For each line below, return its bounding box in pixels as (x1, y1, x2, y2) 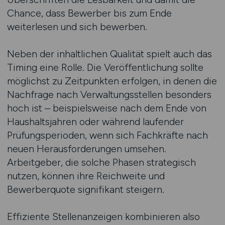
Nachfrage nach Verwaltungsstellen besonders (7, 88, 211, 100)
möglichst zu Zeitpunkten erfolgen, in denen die (7, 75, 217, 87)
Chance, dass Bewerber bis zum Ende (7, 7, 172, 19)
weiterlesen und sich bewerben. (7, 21, 147, 33)
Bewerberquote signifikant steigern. (7, 183, 164, 195)
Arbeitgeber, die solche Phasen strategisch (7, 156, 196, 168)
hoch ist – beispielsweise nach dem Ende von (7, 102, 206, 114)
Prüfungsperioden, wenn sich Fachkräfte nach (7, 129, 208, 141)
